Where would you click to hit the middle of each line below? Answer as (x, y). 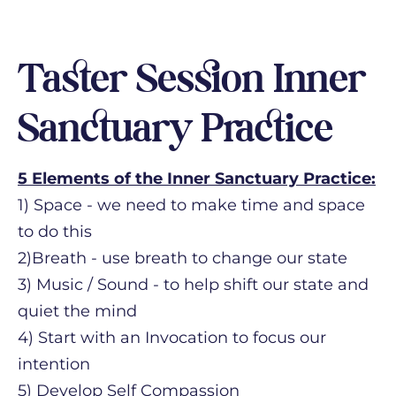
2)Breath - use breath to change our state (183, 258)
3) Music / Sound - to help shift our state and (193, 285)
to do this (55, 232)
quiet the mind (77, 311)
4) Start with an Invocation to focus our (172, 338)
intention (54, 364)
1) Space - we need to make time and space (191, 205)
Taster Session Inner (192, 78)
